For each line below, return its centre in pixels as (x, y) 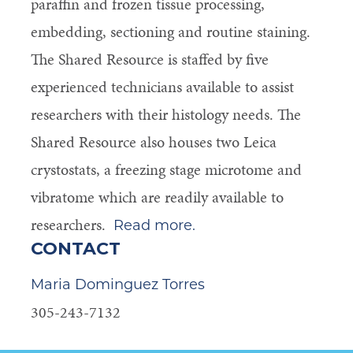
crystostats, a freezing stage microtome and (166, 170)
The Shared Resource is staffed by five (149, 59)
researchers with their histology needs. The (165, 115)
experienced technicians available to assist (162, 87)
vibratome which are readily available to (157, 197)
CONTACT (75, 249)
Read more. (154, 226)
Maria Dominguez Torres (117, 285)
